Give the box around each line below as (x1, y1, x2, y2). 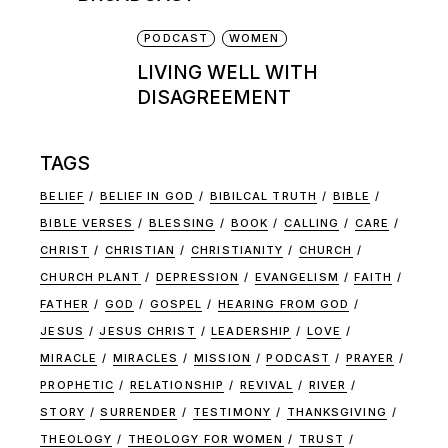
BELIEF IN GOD (99, 188, 194, 203)
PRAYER (345, 350, 395, 365)
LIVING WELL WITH (137, 60, 319, 84)
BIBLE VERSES (40, 215, 134, 230)
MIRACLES (112, 350, 179, 365)
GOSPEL (149, 296, 203, 311)
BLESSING (149, 215, 215, 230)
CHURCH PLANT (40, 269, 141, 284)
